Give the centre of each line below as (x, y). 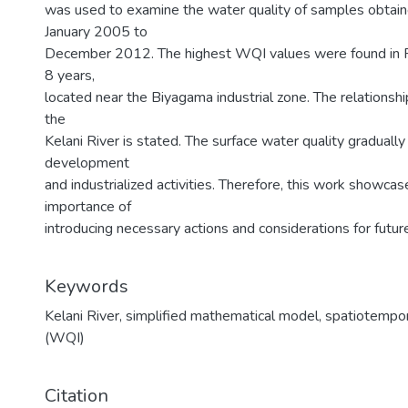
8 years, (70, 76)
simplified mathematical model (222, 316)
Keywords (87, 286)
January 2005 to (96, 32)
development (87, 163)
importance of (88, 207)
